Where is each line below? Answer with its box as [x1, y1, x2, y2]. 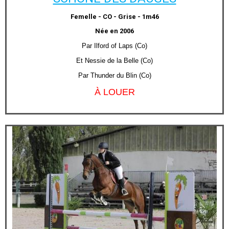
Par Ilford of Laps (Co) [82, 42, 147, 50]
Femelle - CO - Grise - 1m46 [70, 13, 159, 20]
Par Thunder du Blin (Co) [78, 72, 151, 79]
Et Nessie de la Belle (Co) [76, 57, 153, 64]
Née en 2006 [95, 27, 134, 35]
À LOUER [94, 87, 135, 97]
